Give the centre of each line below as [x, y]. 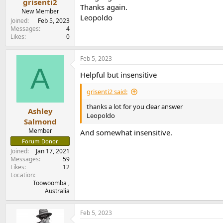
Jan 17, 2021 [53, 151]
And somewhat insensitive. [126, 132]
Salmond [40, 121]
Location [22, 175]
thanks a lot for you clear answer [135, 107]
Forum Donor [40, 141]
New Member [40, 11]
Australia [57, 191]
